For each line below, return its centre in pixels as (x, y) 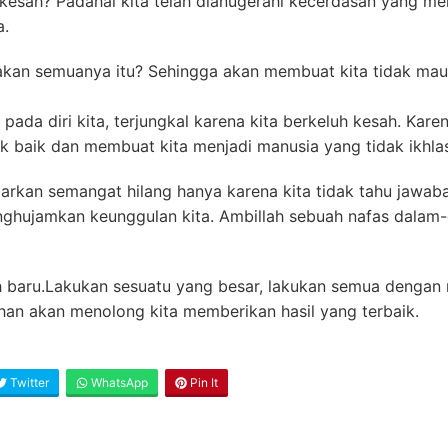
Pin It (202, 383)
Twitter (28, 383)
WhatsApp (118, 383)
